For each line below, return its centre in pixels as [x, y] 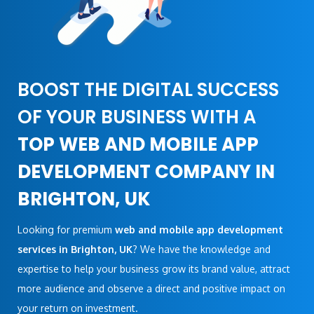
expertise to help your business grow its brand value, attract [154, 268]
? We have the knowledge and [202, 249]
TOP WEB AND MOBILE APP [138, 144]
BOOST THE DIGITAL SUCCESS [148, 89]
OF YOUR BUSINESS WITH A [137, 117]
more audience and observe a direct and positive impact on [151, 288]
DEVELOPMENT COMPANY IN [146, 171]
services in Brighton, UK [75, 249]
